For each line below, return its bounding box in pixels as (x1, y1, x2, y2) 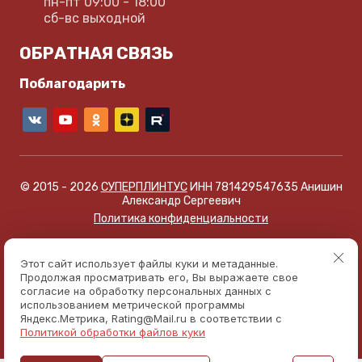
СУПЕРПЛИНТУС (100, 180, 187, 195)
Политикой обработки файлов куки (20, 326, 205, 339)
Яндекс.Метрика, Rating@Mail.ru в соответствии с (20, 312, 282, 325)
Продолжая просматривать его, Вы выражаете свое (20, 271, 298, 284)
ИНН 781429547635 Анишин (187, 180, 343, 195)
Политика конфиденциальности (94, 212, 268, 226)
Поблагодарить (19, 76, 125, 92)
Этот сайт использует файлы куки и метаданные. (20, 257, 278, 270)
